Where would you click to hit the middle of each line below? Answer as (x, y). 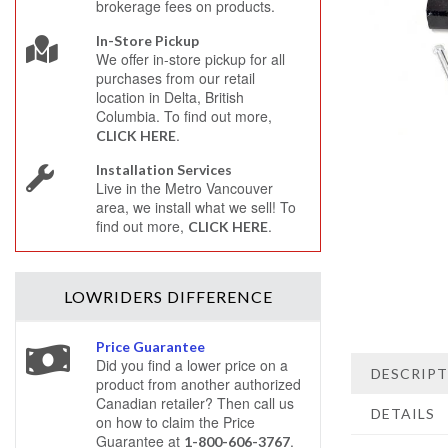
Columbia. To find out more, (183, 116)
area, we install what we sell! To (195, 207)
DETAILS (403, 413)
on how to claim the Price (175, 422)
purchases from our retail (175, 78)
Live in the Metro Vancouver (184, 188)
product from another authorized (198, 384)
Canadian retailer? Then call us (194, 403)
